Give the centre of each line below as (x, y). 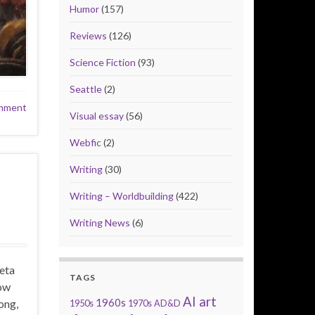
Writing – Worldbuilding (121, 196)
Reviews (88, 36)
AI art (199, 302)
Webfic (85, 143)
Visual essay (96, 116)
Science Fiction (102, 63)
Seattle (85, 89)
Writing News (99, 223)
